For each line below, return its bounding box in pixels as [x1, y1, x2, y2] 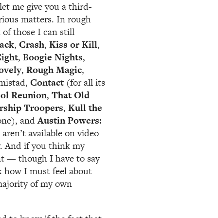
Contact [30, 76, 64, 90]
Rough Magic [26, 63, 82, 77]
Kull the [68, 101, 102, 115]
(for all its [64, 76, 105, 90]
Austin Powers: [37, 114, 102, 127]
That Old [52, 89, 90, 102]
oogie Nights [29, 51, 83, 64]
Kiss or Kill [49, 38, 97, 52]
